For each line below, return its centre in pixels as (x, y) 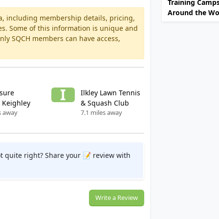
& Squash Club (105, 103)
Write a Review (117, 197)
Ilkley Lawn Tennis (110, 93)
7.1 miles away (101, 112)
